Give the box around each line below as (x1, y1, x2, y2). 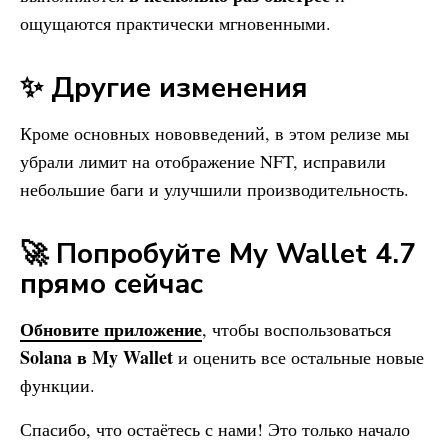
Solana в (20, 343, 92, 370)
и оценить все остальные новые (178, 344, 424, 369)
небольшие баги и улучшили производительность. (20, 176, 409, 201)
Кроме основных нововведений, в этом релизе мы (20, 120, 409, 145)
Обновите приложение (20, 315, 202, 342)
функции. (20, 372, 95, 397)
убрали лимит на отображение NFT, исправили (20, 148, 386, 173)
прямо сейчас (20, 264, 203, 303)
